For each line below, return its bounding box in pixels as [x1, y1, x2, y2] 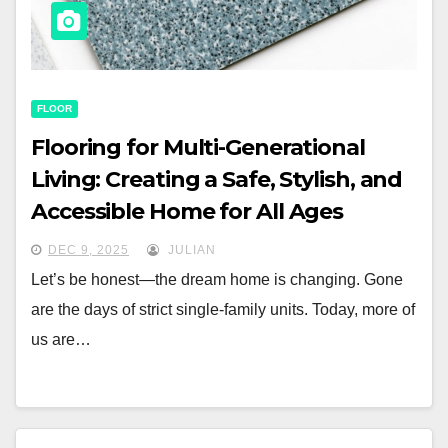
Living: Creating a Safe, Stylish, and [31, 165, 403, 193]
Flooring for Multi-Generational [31, 133, 365, 161]
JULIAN [164, 242, 216, 257]
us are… [31, 330, 91, 348]
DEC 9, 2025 [48, 242, 129, 257]
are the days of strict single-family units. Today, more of [31, 300, 415, 318]
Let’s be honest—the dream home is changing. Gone [31, 270, 403, 288]
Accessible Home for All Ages [31, 197, 344, 225]
